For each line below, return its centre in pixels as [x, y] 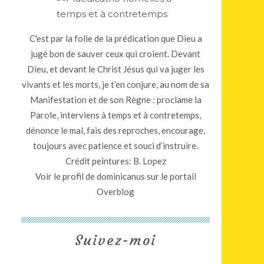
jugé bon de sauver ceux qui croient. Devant [115, 54]
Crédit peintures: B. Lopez [115, 161]
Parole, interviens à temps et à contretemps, [115, 115]
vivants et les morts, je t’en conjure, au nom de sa [115, 84]
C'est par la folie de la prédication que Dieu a [115, 38]
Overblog [115, 192]
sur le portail [170, 176]
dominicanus [121, 176]
